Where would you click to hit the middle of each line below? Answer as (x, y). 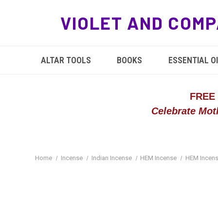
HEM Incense (159, 158)
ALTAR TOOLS (66, 60)
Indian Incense (111, 158)
